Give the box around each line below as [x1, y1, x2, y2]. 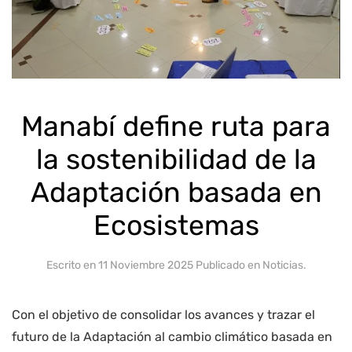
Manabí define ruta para [21, 109, 331, 143]
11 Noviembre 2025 [97, 258, 193, 272]
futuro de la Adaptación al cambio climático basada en [12, 328, 332, 344]
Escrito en [46, 258, 98, 272]
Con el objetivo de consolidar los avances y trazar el [12, 306, 315, 322]
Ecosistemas [93, 208, 259, 242]
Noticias [262, 258, 303, 272]
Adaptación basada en [30, 175, 322, 209]
